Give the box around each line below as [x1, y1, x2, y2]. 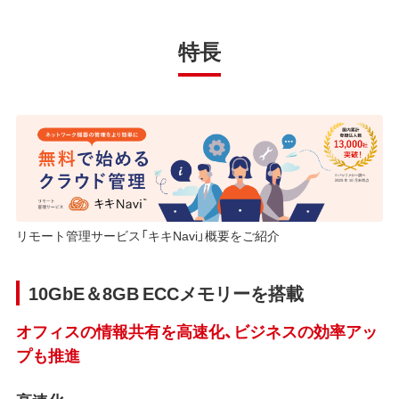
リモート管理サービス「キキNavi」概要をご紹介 [15, 226, 280, 245]
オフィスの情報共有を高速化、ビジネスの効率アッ [15, 319, 378, 344]
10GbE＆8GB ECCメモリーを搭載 [28, 280, 304, 306]
